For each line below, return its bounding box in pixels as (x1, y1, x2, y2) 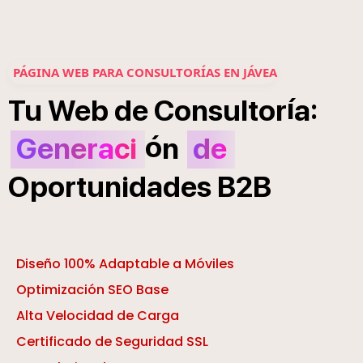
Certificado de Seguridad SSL (16, 332, 208, 352)
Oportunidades (8, 169, 211, 205)
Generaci (16, 131, 137, 167)
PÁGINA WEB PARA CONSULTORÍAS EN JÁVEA (13, 64, 277, 81)
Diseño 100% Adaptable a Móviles (16, 254, 234, 274)
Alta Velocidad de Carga (16, 306, 179, 326)
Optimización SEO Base (16, 280, 169, 300)
